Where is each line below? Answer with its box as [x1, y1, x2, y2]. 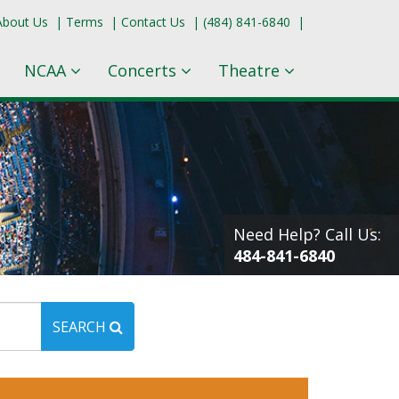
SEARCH [53, 316, 106, 337]
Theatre [218, 60, 284, 81]
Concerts [108, 60, 181, 81]
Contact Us [121, 13, 185, 30]
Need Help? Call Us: [233, 224, 381, 245]
